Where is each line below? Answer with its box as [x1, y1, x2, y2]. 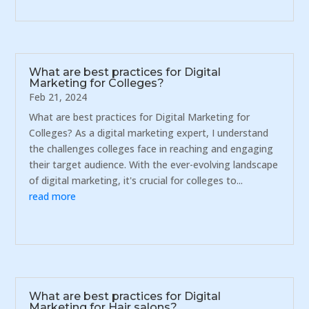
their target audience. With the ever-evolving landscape [29, 158, 279, 172]
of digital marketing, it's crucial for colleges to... [29, 174, 243, 188]
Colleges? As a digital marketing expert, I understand [29, 126, 269, 140]
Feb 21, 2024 [29, 90, 88, 104]
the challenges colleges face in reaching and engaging [29, 142, 274, 156]
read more [29, 190, 77, 203]
